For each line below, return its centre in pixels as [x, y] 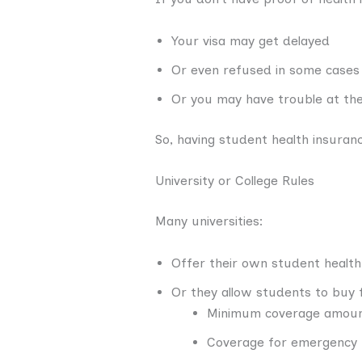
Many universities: [209, 221]
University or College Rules [235, 181]
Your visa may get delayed [250, 40]
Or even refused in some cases [265, 69]
